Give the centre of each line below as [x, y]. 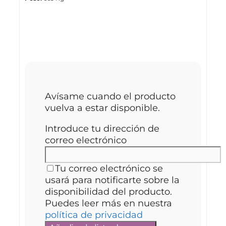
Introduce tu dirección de [102, 129]
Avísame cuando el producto [110, 97]
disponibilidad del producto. [108, 192]
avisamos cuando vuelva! [87, 44]
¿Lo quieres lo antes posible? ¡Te [101, 32]
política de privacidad [94, 215]
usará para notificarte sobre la [112, 180]
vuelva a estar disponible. [102, 108]
